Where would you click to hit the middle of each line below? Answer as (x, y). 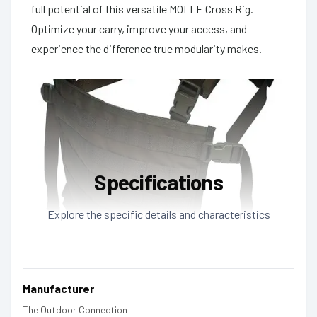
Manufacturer (58, 288)
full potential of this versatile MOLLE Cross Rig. (142, 8)
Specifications (158, 181)
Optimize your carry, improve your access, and (139, 28)
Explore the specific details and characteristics (158, 214)
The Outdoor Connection (75, 309)
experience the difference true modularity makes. (146, 48)
